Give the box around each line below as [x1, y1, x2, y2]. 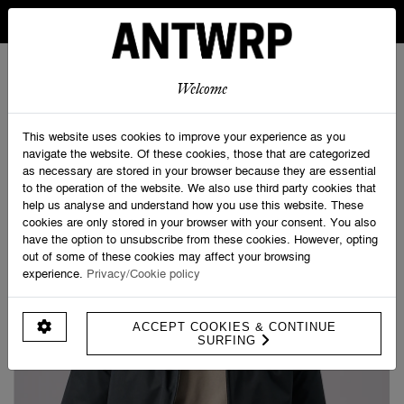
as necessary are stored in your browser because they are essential [23, 162, 376, 178]
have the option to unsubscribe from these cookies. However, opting [23, 231, 378, 246]
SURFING [197, 333, 262, 347]
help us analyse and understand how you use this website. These [23, 197, 363, 212]
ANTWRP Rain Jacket [174, 117, 282, 131]
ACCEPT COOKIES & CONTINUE [132, 319, 336, 334]
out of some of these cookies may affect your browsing [23, 248, 310, 263]
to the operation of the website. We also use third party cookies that [23, 179, 376, 195]
